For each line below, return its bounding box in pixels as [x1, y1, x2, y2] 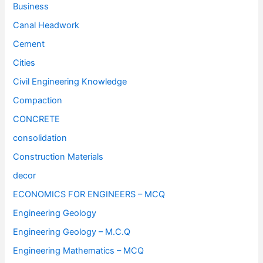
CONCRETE [13, 114, 60, 125]
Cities [13, 58, 36, 69]
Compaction [13, 95, 63, 106]
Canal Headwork [13, 20, 80, 31]
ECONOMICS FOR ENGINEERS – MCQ [13, 188, 166, 200]
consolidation [13, 132, 68, 143]
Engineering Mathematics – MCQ [13, 245, 144, 256]
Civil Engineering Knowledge [13, 76, 127, 87]
